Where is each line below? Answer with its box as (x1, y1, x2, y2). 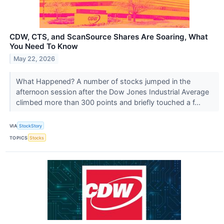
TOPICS (9, 134, 28, 140)
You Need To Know (9, 41, 78, 51)
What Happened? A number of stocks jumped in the (15, 76, 190, 85)
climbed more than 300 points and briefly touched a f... (15, 97, 202, 106)
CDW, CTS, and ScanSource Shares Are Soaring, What (9, 31, 208, 41)
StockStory (19, 122, 42, 128)
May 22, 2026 (13, 54, 55, 62)
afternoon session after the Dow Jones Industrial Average (15, 87, 209, 96)
